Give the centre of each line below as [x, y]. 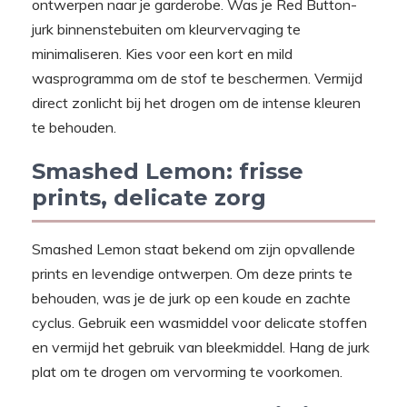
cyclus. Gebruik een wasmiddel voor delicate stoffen [199, 322]
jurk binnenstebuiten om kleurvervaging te [166, 29]
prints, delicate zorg [149, 197]
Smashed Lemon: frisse [168, 171]
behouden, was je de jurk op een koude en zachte [191, 298]
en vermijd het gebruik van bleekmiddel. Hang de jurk [201, 347]
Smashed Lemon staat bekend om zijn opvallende [194, 248]
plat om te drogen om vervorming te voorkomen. [187, 371]
